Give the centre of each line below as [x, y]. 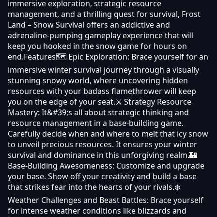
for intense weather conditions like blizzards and [97, 210]
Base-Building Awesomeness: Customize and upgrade [106, 165]
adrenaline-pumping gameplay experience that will [101, 35]
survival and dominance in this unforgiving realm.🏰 [102, 155]
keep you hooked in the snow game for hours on [97, 46]
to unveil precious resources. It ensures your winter [102, 144]
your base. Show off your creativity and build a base [102, 176]
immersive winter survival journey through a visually [103, 70]
